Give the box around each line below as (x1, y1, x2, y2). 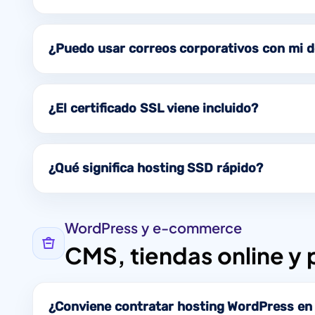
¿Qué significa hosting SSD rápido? (49, 160, 264, 176)
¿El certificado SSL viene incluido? (49, 100, 259, 116)
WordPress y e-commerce (65, 218, 242, 236)
